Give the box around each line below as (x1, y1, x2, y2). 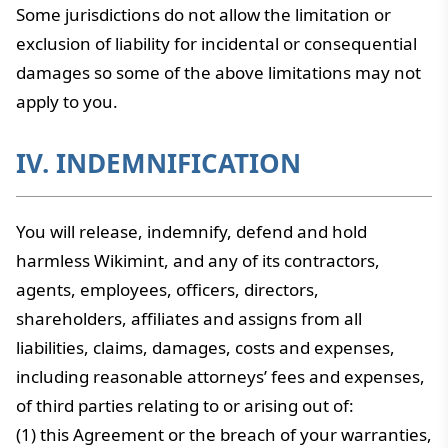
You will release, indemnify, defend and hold (16, 220, 367, 243)
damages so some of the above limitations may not (16, 61, 421, 84)
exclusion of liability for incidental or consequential (16, 32, 417, 55)
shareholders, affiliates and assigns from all (16, 307, 362, 330)
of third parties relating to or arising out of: (16, 394, 354, 417)
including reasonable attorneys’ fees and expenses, (16, 365, 425, 388)
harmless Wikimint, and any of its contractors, (16, 249, 380, 272)
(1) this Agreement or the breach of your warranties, (16, 423, 432, 446)
